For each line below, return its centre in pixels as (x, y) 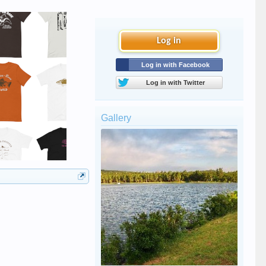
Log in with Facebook (175, 65)
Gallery (116, 118)
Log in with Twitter (176, 83)
